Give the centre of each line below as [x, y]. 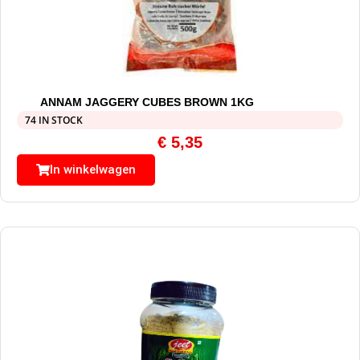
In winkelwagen [93, 170]
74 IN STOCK [54, 121]
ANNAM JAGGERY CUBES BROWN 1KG [147, 102]
